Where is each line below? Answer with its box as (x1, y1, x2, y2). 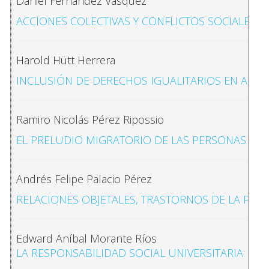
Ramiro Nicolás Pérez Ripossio (16, 112, 164, 127)
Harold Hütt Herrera (16, 53, 115, 68)
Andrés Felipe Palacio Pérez (16, 172, 152, 187)
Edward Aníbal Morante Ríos (16, 231, 157, 246)
